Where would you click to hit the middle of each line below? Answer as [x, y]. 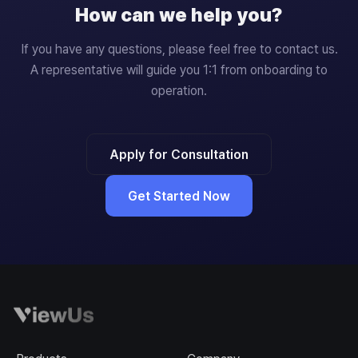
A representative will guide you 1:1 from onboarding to [179, 70]
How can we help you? [179, 15]
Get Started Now [179, 196]
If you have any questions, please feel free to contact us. [179, 49]
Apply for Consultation [179, 154]
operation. [179, 91]
